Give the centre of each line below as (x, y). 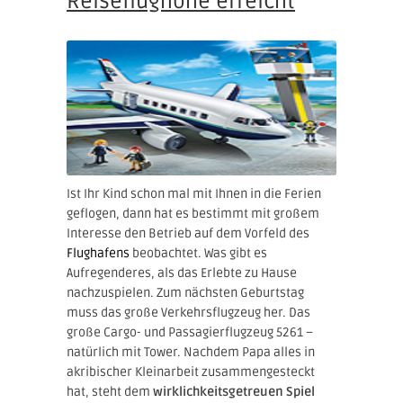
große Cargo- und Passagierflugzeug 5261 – (190, 332)
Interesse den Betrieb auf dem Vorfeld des (188, 233)
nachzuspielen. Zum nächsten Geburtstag (185, 292)
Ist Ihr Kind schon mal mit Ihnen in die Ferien (194, 193)
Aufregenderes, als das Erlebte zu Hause (182, 273)
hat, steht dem (110, 391)
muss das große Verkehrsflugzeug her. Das (188, 312)
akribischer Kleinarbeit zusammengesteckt (191, 372)
